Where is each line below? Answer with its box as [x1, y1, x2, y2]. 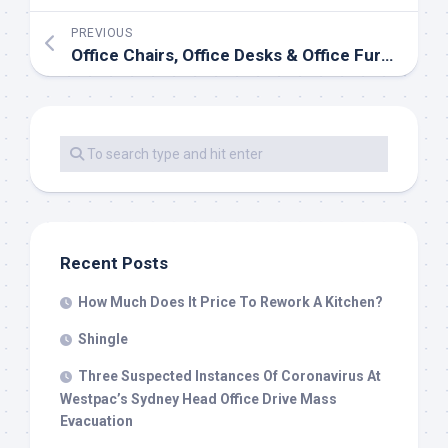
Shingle [78, 331, 128, 348]
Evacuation [60, 413, 133, 430]
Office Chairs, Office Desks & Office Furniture [381, 45, 393, 66]
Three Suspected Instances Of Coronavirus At [78, 368, 381, 385]
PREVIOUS [71, 26, 132, 41]
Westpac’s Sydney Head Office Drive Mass [60, 391, 337, 408]
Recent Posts [60, 253, 168, 274]
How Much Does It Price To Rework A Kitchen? [78, 294, 383, 311]
